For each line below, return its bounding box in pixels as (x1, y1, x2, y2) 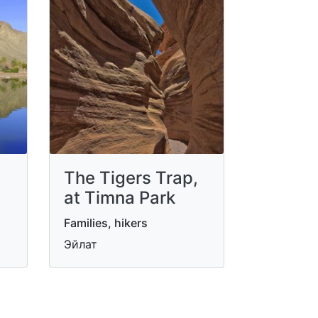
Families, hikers (63, 215, 148, 230)
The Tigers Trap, (63, 167, 198, 188)
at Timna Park (63, 187, 175, 208)
